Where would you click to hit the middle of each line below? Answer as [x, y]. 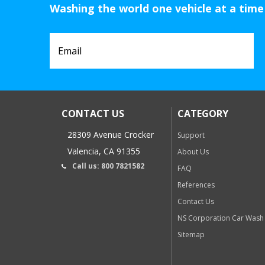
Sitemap [191, 234]
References [196, 185]
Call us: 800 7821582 [108, 166]
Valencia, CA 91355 [104, 151]
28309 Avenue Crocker [111, 134]
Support [191, 135]
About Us [193, 151]
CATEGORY [203, 113]
